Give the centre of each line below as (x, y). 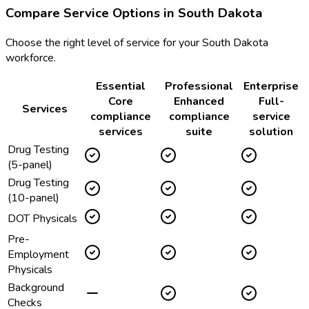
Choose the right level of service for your (104, 43)
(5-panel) (30, 165)
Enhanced (199, 102)
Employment (38, 255)
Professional (199, 87)
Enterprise (271, 87)
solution (271, 132)
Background (36, 288)
